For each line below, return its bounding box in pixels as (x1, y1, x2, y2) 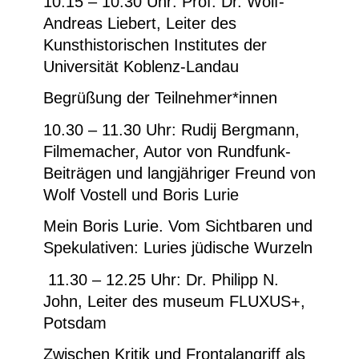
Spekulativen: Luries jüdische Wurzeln (43, 239, 313, 257)
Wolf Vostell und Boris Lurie (43, 185, 239, 204)
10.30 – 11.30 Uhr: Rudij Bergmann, (43, 120, 300, 139)
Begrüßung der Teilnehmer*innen (43, 89, 277, 107)
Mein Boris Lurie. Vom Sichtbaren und (43, 217, 313, 236)
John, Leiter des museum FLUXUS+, (43, 292, 305, 310)
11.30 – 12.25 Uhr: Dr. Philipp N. (48, 270, 279, 288)
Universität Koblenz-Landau (43, 57, 239, 75)
